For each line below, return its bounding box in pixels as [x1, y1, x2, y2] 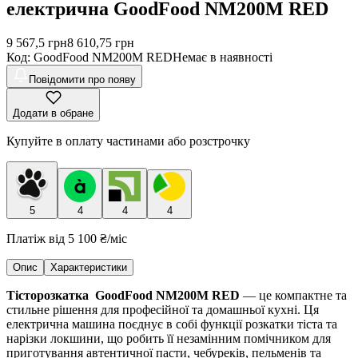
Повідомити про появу [29, 73, 136, 86]
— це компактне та [240, 288, 347, 302]
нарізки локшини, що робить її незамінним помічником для [6, 331, 331, 345]
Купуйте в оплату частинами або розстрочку [6, 133, 250, 148]
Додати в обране [13, 106, 93, 119]
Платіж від [6, 231, 65, 245]
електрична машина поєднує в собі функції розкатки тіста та [6, 316, 337, 331]
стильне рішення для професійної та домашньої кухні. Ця [6, 302, 319, 316]
